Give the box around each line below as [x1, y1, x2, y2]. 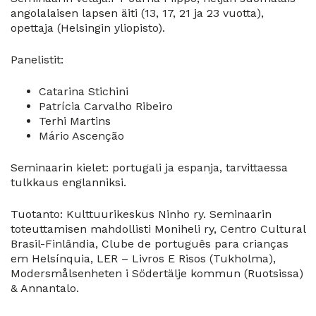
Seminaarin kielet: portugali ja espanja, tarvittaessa [11, 161, 288, 175]
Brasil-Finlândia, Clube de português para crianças [11, 237, 288, 251]
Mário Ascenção [39, 129, 124, 143]
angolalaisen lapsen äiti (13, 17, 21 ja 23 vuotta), [11, 6, 264, 20]
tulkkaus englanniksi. [11, 176, 126, 190]
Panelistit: [11, 53, 63, 67]
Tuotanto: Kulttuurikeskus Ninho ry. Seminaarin [11, 207, 272, 221]
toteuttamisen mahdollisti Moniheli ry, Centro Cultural [11, 222, 305, 236]
